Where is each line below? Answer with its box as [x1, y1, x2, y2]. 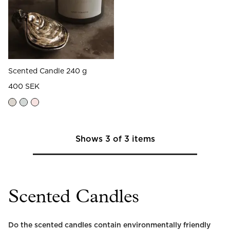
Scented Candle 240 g [8, 67, 87, 75]
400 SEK [8, 83, 40, 90]
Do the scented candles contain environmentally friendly [8, 221, 210, 229]
